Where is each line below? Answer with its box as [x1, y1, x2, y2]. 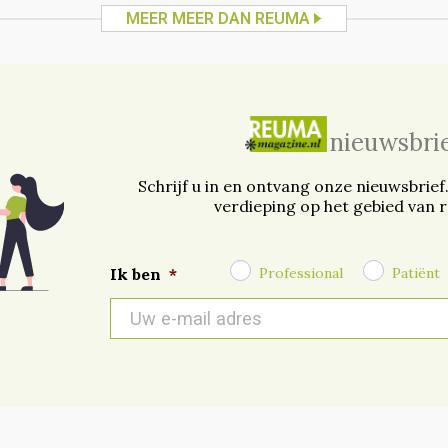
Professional [258, 263, 343, 282]
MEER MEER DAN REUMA [126, 9, 310, 29]
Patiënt [391, 263, 440, 282]
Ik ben [110, 264, 162, 285]
